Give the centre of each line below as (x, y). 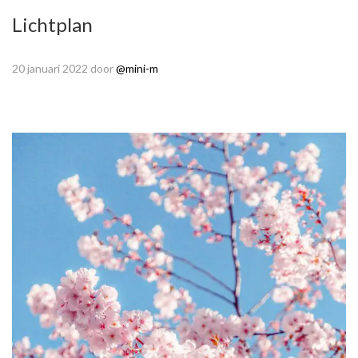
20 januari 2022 (50, 69)
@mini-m (137, 69)
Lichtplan (52, 25)
